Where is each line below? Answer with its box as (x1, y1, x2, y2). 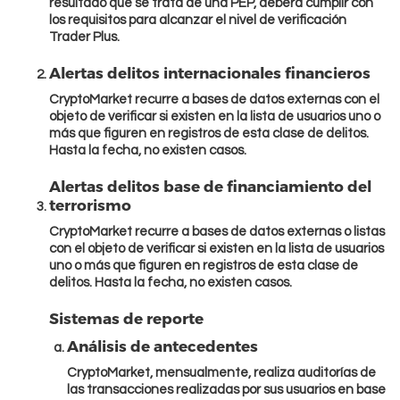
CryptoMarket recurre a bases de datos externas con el (49, 93, 379, 107)
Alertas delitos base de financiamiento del (49, 177, 371, 196)
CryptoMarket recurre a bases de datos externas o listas (49, 225, 385, 239)
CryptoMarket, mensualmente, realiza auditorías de (67, 366, 376, 380)
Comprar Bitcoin (120, 297, 280, 321)
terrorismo (49, 196, 131, 214)
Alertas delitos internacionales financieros (49, 63, 371, 82)
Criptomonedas (123, 2, 277, 25)
